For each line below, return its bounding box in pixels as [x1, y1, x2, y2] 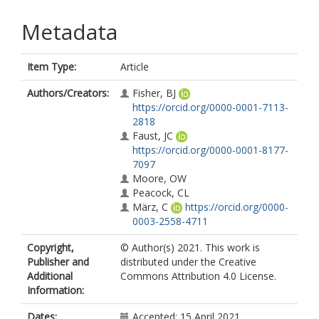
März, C [132, 200, 168, 214]
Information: [27, 283, 84, 297]
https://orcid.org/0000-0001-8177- [132, 143, 288, 157]
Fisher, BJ [132, 86, 176, 100]
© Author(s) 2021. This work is [120, 241, 260, 254]
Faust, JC [132, 129, 173, 142]
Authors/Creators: [27, 86, 109, 100]
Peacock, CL [132, 186, 189, 199]
